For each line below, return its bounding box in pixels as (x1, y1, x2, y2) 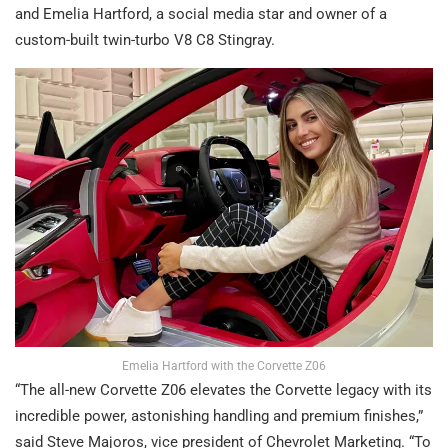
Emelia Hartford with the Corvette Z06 (122, 358, 326, 373)
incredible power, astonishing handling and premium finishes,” (15, 406, 423, 425)
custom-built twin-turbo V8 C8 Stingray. (15, 31, 275, 50)
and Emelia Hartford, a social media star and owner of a (15, 5, 387, 24)
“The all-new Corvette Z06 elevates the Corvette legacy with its (15, 380, 432, 399)
